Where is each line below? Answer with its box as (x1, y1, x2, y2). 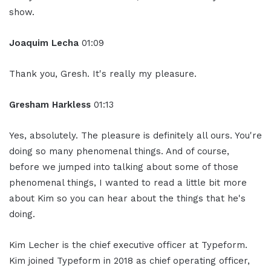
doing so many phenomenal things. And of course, (9, 146, 229, 157)
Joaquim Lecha (9, 38, 82, 49)
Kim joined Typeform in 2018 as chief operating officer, (9, 255, 250, 267)
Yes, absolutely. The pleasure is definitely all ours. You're (9, 130, 262, 142)
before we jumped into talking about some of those (9, 162, 238, 173)
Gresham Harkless (9, 99, 94, 111)
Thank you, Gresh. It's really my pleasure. (9, 68, 197, 80)
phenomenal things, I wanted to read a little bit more (9, 177, 247, 189)
